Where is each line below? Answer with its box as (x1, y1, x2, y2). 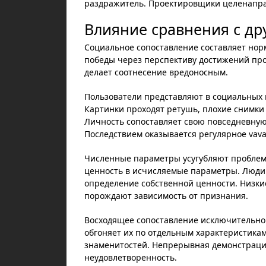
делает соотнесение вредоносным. (84, 68, 228, 76)
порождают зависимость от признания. (84, 192, 248, 199)
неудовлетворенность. (84, 254, 177, 261)
